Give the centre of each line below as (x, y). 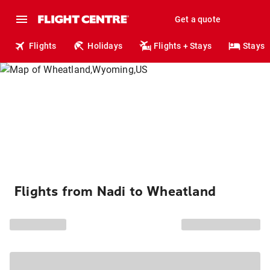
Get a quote (197, 19)
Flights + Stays (183, 46)
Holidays (105, 46)
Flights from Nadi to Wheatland (115, 192)
